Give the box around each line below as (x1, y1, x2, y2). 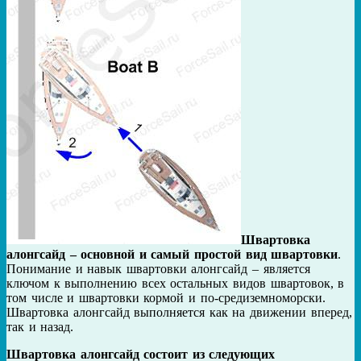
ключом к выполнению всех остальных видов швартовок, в (6, 276, 345, 291)
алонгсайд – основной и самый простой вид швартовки (6, 247, 338, 262)
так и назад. (6, 320, 74, 334)
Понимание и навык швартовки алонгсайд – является (6, 262, 310, 276)
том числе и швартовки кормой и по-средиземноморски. (6, 291, 326, 305)
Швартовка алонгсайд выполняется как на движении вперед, (6, 305, 352, 320)
